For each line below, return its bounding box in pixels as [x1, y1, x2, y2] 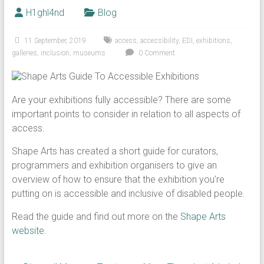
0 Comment [136, 49, 175, 57]
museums [72, 49, 105, 57]
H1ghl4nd [25, 7, 64, 18]
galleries [11, 49, 37, 57]
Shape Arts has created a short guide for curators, [11, 146, 218, 157]
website [11, 225, 44, 236]
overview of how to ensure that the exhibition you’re [11, 174, 225, 185]
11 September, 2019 [24, 37, 86, 45]
